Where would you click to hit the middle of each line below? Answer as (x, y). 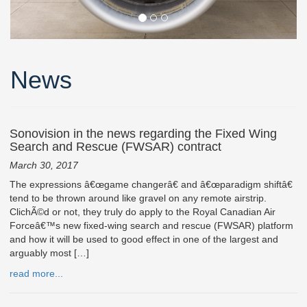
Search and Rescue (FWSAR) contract (115, 146)
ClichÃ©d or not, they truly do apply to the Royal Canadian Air (143, 211)
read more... (36, 273)
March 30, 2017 (44, 165)
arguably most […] (49, 253)
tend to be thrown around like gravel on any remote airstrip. (138, 198)
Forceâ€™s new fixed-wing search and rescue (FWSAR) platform (151, 225)
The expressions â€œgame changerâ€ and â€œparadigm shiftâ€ (151, 184)
